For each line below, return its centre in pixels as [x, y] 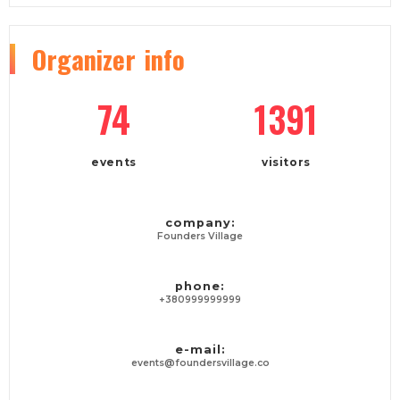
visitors [286, 162]
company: [200, 223]
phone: [200, 287]
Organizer [84, 59]
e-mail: [200, 350]
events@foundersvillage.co [200, 363]
